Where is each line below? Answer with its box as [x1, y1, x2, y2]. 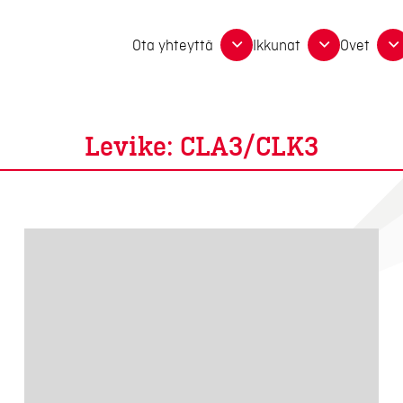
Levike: [85, 133, 180, 162]
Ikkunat [253, 38, 301, 55]
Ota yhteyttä [132, 38, 214, 55]
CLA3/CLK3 [180, 133, 318, 162]
